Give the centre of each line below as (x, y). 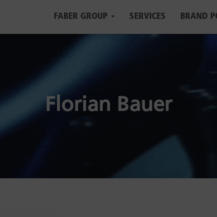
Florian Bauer (108, 106)
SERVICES (147, 17)
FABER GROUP (82, 17)
